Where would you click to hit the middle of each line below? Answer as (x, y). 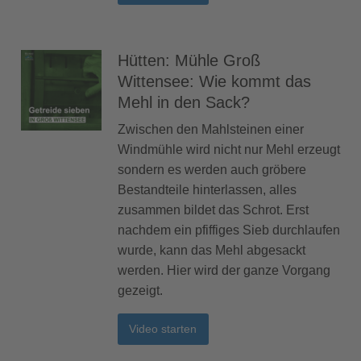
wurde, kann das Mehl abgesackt (212, 251)
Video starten (163, 329)
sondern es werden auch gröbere (212, 170)
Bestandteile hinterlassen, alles (207, 190)
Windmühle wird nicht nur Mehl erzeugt (229, 150)
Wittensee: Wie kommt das (214, 82)
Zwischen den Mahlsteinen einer (211, 130)
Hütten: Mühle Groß (189, 61)
